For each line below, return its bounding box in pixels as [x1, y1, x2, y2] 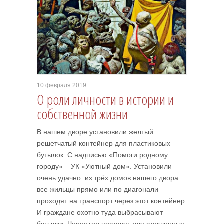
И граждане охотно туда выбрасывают [37, 208, 163, 216]
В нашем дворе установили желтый [37, 128, 153, 136]
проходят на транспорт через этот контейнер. [37, 197, 187, 205]
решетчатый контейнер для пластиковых [37, 139, 170, 147]
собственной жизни [37, 104, 128, 123]
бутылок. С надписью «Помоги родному [37, 151, 168, 159]
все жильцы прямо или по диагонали [37, 185, 158, 193]
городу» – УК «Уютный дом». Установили [37, 162, 172, 170]
